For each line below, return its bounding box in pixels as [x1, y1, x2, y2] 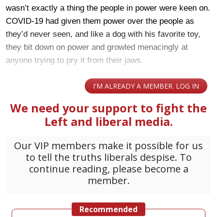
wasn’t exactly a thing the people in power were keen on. [6, 3, 210, 13]
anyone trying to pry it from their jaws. [6, 55, 143, 65]
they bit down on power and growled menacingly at [6, 42, 188, 52]
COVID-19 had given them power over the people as [6, 16, 194, 26]
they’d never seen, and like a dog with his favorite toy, [6, 29, 201, 39]
